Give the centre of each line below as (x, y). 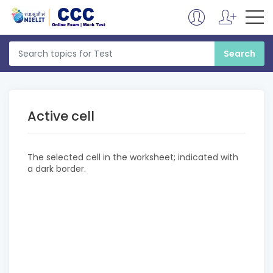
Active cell (61, 116)
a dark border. (57, 169)
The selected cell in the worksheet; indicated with (133, 157)
